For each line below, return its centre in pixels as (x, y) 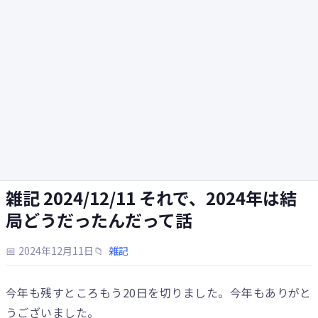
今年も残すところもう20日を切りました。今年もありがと (159, 292)
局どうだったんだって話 (99, 220)
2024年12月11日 (56, 251)
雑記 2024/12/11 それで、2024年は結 (151, 198)
